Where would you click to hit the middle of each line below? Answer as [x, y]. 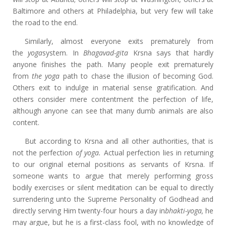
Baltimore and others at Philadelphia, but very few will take [113, 11]
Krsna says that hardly [171, 53]
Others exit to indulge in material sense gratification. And [113, 88]
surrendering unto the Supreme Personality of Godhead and [113, 199]
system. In [63, 53]
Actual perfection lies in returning [157, 153]
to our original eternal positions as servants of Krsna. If [113, 164]
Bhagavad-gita [106, 53]
